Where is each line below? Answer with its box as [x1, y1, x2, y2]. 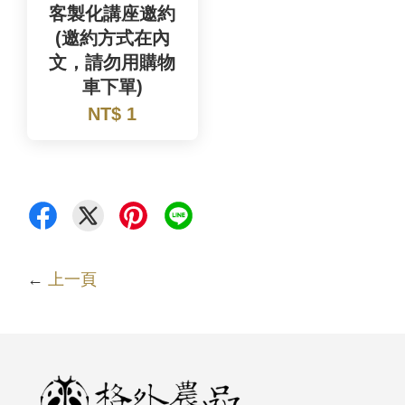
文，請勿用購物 [49, 52, 176, 73]
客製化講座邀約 [49, 4, 176, 24]
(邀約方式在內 [54, 28, 170, 49]
